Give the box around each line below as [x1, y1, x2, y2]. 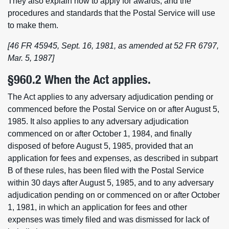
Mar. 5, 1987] [8, 54, 54, 62]
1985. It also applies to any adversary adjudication [8, 117, 189, 126]
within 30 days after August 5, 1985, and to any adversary [8, 178, 214, 187]
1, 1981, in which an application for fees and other [8, 203, 187, 212]
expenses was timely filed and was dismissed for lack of [8, 215, 209, 224]
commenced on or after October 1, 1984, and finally [8, 129, 192, 138]
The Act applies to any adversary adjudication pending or [8, 93, 213, 101]
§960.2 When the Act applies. [8, 72, 151, 87]
